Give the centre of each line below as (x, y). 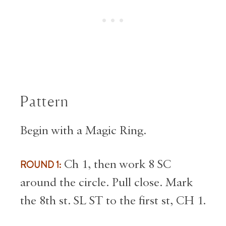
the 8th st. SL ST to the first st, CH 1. (113, 201)
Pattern (45, 102)
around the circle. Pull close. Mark (106, 183)
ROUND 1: (41, 165)
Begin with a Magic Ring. (85, 130)
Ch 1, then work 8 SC (116, 165)
